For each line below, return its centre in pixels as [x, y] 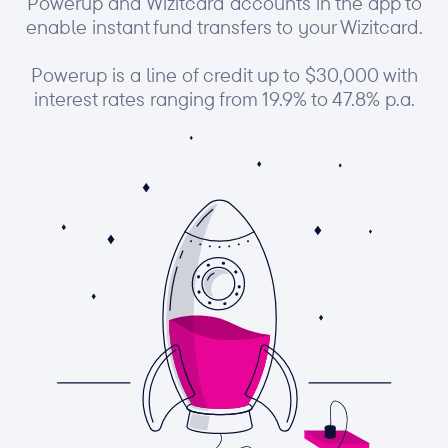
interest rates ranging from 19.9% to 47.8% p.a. [224, 98]
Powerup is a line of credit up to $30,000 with [224, 74]
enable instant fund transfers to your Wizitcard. [224, 26]
